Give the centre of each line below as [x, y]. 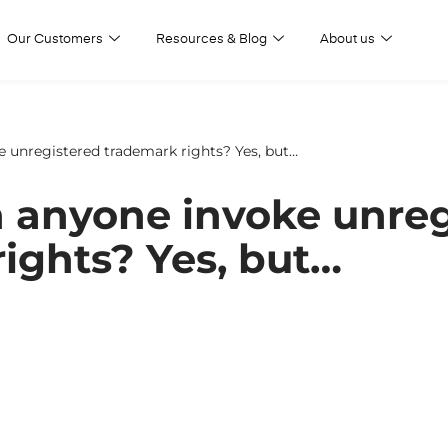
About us [347, 39]
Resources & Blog [211, 39]
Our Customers [54, 39]
